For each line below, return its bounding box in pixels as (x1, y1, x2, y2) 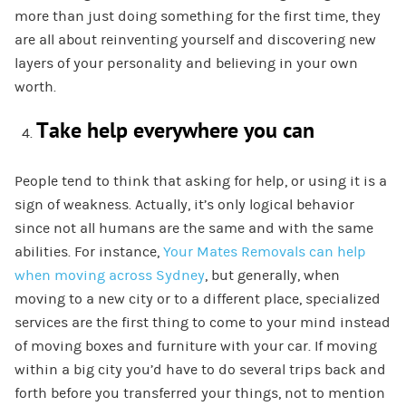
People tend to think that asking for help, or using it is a (14, 173, 387, 190)
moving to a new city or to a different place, (14, 291, 305, 308)
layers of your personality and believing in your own (14, 55, 358, 72)
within (14, 362, 62, 379)
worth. (14, 79, 56, 96)
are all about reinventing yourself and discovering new (14, 32, 376, 49)
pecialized (312, 291, 381, 308)
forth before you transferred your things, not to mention (14, 385, 385, 402)
